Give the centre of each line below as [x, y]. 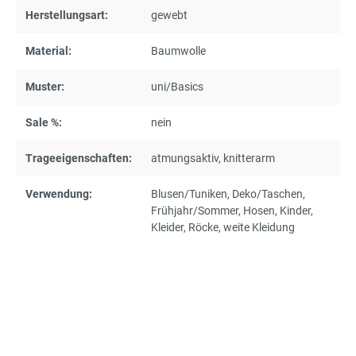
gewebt [169, 15]
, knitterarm [247, 158]
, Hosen [257, 210]
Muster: [45, 86]
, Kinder [293, 210]
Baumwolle [178, 50]
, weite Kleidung [257, 227]
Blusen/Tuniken [189, 193]
